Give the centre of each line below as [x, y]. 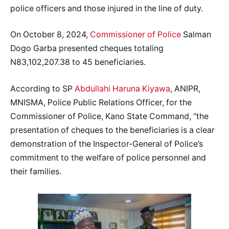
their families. [36, 171]
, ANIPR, [185, 88]
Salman [196, 35]
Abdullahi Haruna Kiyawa [122, 88]
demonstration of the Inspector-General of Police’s [107, 144]
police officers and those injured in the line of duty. [107, 8]
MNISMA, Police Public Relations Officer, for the [101, 102]
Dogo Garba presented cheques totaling [87, 49]
